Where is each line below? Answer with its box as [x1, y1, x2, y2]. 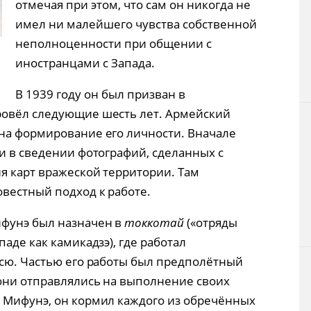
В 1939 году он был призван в [15, 86, 185, 103]
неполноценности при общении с [15, 35, 212, 52]
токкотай [124, 215, 185, 231]
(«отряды [184, 215, 238, 231]
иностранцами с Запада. [15, 55, 155, 72]
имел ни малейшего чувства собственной [15, 16, 257, 33]
